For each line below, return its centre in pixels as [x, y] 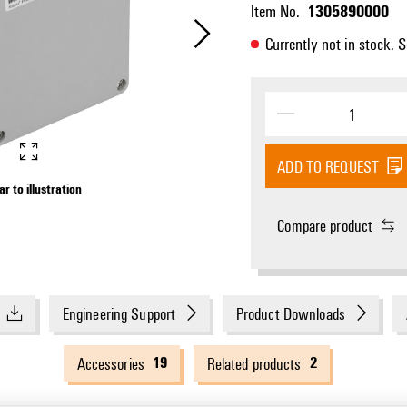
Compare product [325, 225]
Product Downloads [290, 313]
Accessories [110, 363]
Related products [254, 363]
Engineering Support [119, 313]
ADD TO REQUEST [328, 166]
